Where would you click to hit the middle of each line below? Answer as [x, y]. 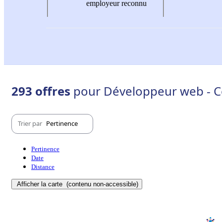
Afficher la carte [41, 184]
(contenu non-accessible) [101, 184]
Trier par [31, 124]
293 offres [42, 91]
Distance [43, 166]
